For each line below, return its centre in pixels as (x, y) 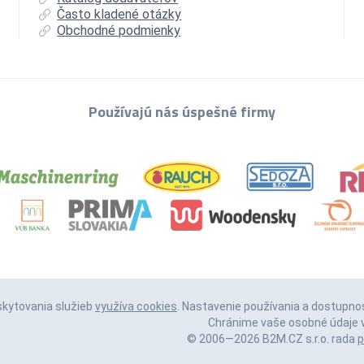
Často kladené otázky (119, 15)
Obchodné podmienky (119, 31)
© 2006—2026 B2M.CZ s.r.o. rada (272, 339)
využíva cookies (136, 307)
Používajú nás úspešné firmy (182, 112)
